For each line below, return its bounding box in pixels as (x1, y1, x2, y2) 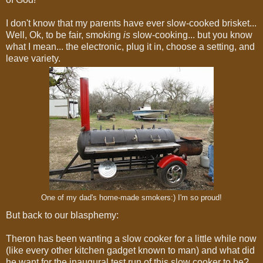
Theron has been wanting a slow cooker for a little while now (6, 233, 257, 244)
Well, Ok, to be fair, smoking (6, 30, 123, 40)
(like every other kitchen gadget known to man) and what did (6, 245, 255, 255)
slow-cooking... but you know (133, 30, 252, 40)
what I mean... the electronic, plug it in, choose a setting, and (6, 42, 255, 52)
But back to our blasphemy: (6, 210, 119, 220)
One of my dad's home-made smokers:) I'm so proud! (41, 194, 222, 202)
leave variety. (6, 53, 60, 63)
